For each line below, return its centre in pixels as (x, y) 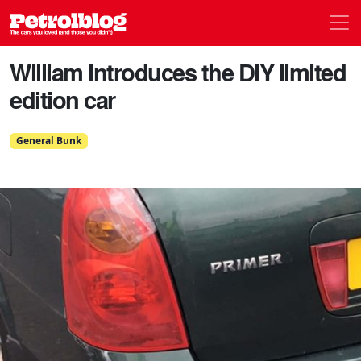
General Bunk (48, 140)
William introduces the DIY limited (178, 72)
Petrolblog (164, 21)
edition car (62, 99)
